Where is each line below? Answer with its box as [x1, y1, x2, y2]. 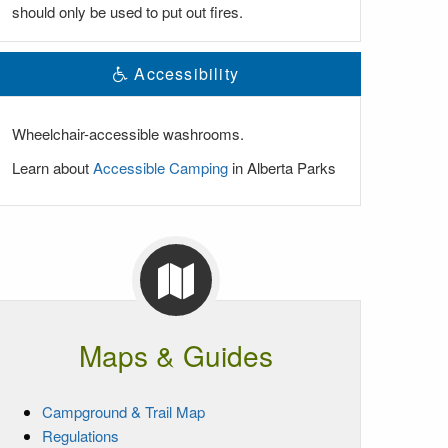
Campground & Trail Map [42, 400, 205, 422]
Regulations [42, 424, 119, 446]
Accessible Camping [93, 156, 228, 178]
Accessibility [129, 61, 239, 85]
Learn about [12, 156, 93, 178]
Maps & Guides [78, 334, 273, 375]
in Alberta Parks [228, 156, 336, 178]
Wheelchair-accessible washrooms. [12, 122, 244, 144]
